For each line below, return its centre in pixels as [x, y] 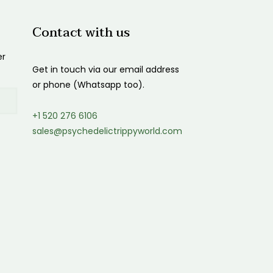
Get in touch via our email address [106, 69]
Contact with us [81, 32]
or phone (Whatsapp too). [88, 85]
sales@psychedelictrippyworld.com [107, 131]
